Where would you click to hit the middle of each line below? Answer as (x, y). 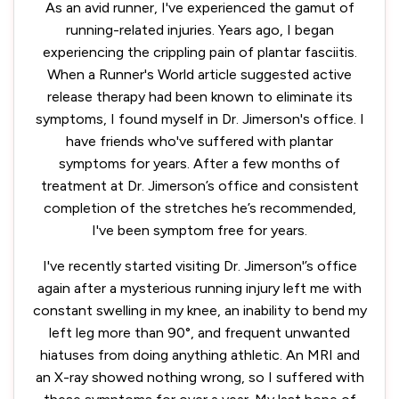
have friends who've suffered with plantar (199, 141)
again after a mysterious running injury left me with (199, 288)
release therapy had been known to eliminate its (199, 97)
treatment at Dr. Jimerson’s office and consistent (199, 186)
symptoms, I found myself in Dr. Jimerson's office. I (199, 119)
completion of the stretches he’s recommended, (199, 208)
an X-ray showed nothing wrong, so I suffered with (199, 377)
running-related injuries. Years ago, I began (199, 30)
